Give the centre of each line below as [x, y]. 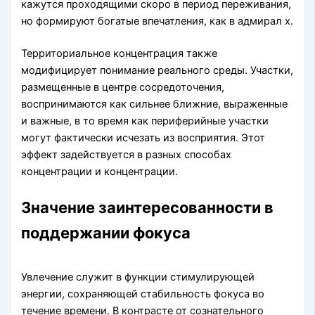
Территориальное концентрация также [120, 53]
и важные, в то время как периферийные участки [145, 121]
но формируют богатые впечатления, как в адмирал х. [157, 21]
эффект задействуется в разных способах [127, 154]
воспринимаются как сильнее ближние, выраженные [155, 104]
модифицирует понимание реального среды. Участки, [157, 70]
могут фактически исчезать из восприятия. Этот [143, 137]
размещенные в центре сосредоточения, [123, 87]
